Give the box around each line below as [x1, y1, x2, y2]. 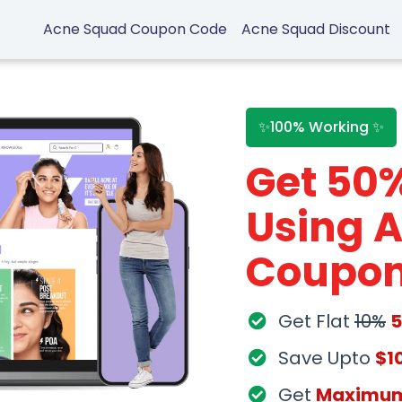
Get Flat [278, 308, 354, 334]
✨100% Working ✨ [258, 117, 384, 137]
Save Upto [278, 345, 375, 371]
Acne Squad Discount [241, 18, 391, 39]
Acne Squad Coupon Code [43, 18, 228, 39]
